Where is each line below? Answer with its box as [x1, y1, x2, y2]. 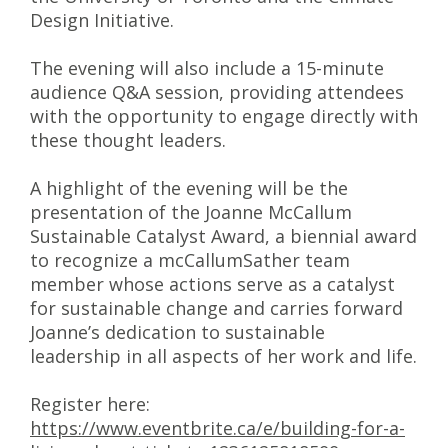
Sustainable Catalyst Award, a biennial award [30, 224, 417, 248]
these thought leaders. [30, 128, 226, 152]
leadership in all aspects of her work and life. [30, 344, 417, 368]
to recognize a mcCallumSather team [30, 248, 350, 272]
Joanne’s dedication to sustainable [30, 320, 325, 344]
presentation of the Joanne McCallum [30, 200, 352, 224]
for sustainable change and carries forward [30, 296, 403, 320]
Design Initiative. [30, 8, 174, 32]
